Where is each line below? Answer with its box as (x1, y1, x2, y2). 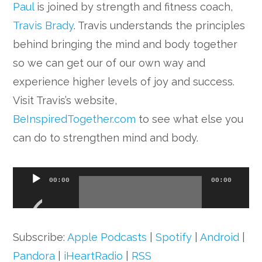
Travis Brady (13, 19, 74, 32)
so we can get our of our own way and (13, 57, 206, 70)
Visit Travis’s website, (13, 94, 118, 107)
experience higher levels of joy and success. (13, 75, 235, 88)
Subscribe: (13, 231, 68, 244)
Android (200, 231, 240, 244)
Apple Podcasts (67, 231, 147, 244)
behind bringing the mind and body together (13, 38, 238, 51)
